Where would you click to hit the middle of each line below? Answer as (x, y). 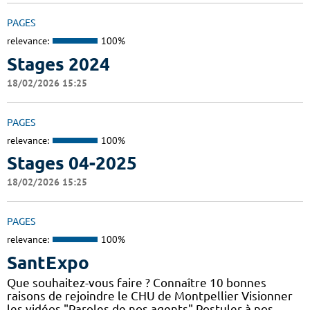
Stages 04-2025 (72, 163)
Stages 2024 (58, 64)
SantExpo (48, 262)
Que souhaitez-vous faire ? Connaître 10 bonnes (137, 282)
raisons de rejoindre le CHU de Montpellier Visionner (150, 295)
